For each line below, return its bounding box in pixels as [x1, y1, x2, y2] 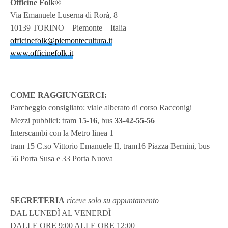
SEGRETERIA [10, 195, 65, 205]
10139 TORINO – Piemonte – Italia [10, 23, 127, 32]
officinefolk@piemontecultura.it [10, 36, 112, 45]
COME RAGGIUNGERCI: [10, 90, 107, 99]
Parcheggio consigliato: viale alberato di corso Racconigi [10, 103, 192, 112]
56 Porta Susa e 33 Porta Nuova [10, 154, 113, 163]
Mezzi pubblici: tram [10, 116, 79, 125]
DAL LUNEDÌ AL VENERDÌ [10, 208, 111, 217]
